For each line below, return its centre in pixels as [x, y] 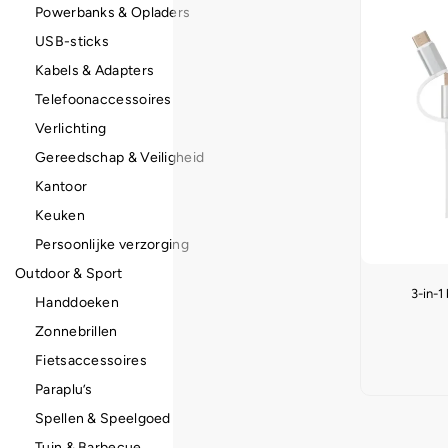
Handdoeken [77, 302]
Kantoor [61, 186]
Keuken [60, 215]
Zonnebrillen [76, 331]
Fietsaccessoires [91, 360]
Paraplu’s [64, 389]
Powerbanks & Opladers [113, 12]
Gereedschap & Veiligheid [120, 157]
